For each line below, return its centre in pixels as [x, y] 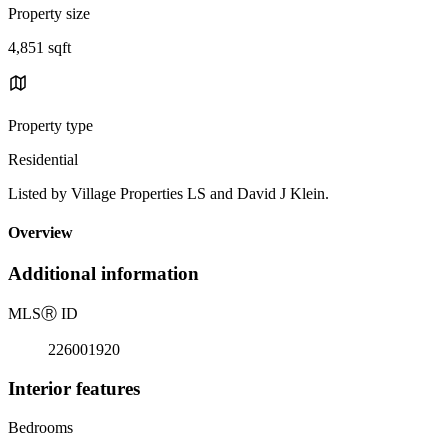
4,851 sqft [39, 47]
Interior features [74, 388]
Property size [49, 13]
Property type [50, 125]
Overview [40, 233]
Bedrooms [40, 427]
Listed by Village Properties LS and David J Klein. [168, 193]
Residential [43, 159]
